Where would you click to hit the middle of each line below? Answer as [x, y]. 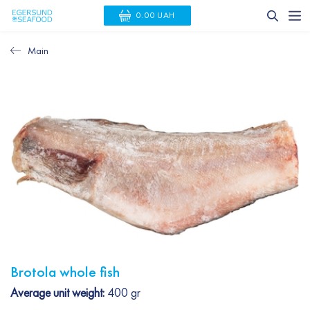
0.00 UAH [156, 16]
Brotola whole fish [65, 271]
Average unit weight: [57, 293]
